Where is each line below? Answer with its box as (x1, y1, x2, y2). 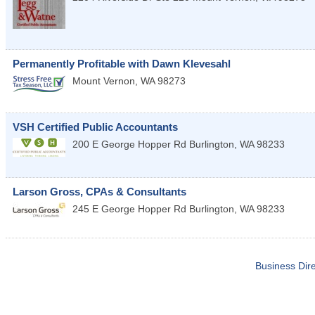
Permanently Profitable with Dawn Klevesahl (13, 58, 231, 70)
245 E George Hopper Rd (72, 203, 186, 215)
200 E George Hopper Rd (72, 139, 186, 150)
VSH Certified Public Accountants (13, 121, 178, 134)
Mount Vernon (72, 75, 135, 87)
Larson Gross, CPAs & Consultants (13, 186, 186, 198)
